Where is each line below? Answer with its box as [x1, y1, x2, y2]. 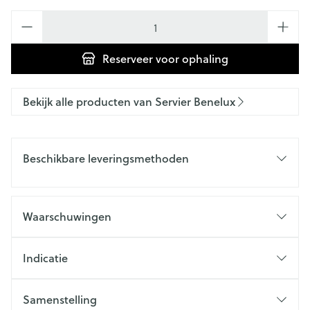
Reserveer [102, 51, 153, 66]
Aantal [10, 9, 43, 25]
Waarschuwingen [23, 208, 111, 224]
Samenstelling [23, 291, 97, 307]
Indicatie [23, 250, 68, 266]
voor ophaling [153, 51, 228, 66]
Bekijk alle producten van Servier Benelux [23, 93, 235, 109]
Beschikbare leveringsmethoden [23, 150, 189, 166]
